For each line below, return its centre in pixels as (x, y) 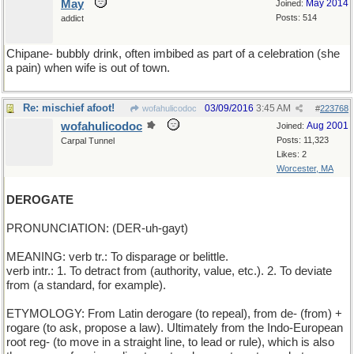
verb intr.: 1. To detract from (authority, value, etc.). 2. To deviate (169, 271)
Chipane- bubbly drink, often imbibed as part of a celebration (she (173, 54)
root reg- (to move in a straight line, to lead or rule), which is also (170, 342)
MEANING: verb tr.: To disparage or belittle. (117, 257)
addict (72, 18)
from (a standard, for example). (86, 285)
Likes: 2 (292, 154)
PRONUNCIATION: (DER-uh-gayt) (97, 228)
